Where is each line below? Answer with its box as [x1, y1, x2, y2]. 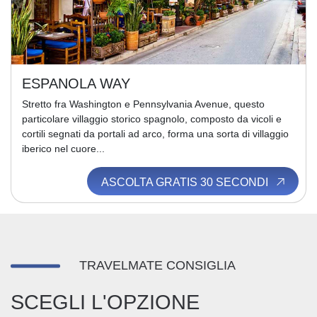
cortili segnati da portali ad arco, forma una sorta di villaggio [22, 128, 289, 139]
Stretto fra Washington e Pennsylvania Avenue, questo [22, 98, 265, 110]
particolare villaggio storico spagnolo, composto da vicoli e [22, 113, 282, 125]
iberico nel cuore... [22, 143, 105, 154]
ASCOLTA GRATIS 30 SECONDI [100, 176, 271, 188]
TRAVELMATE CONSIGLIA [79, 258, 236, 272]
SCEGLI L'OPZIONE [11, 290, 200, 313]
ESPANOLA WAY [22, 75, 130, 91]
